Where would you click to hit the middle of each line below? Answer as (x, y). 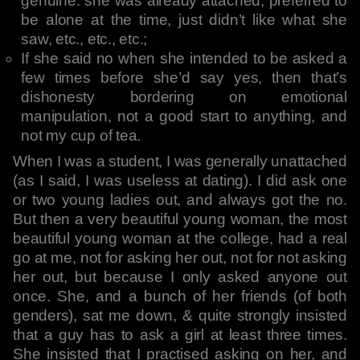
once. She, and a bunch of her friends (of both (180, 296)
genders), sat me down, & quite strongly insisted (180, 315)
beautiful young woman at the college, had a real (180, 238)
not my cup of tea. (81, 135)
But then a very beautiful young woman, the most (180, 219)
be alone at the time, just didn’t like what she (184, 20)
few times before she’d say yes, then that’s (184, 78)
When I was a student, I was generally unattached (180, 161)
